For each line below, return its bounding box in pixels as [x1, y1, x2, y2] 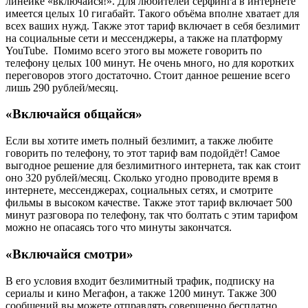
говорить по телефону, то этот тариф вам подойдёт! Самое [5, 147, 280, 159]
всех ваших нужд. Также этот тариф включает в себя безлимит [5, 19, 300, 32]
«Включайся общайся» [5, 107, 142, 122]
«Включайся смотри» [5, 246, 133, 261]
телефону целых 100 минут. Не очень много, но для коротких [5, 56, 294, 69]
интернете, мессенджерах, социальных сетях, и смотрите [5, 184, 273, 197]
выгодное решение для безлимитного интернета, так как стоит [5, 159, 300, 172]
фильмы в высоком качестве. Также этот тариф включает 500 [5, 197, 292, 209]
